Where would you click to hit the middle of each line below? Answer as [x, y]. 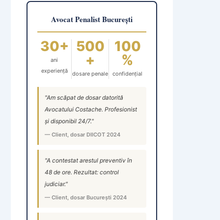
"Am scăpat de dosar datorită [84, 97]
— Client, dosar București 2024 [86, 197]
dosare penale [90, 74]
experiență [54, 71]
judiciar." [56, 184]
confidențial [128, 74]
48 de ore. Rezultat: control [82, 172]
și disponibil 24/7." [69, 121]
